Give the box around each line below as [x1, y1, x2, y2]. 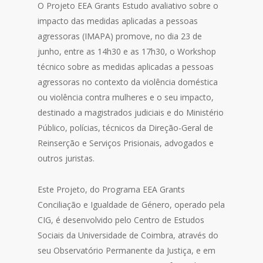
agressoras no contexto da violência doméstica [38, 76, 218, 87]
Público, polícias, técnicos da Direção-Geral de [38, 122, 214, 133]
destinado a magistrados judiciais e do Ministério [38, 107, 224, 118]
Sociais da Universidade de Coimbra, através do [38, 230, 219, 241]
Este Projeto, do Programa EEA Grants [38, 184, 186, 195]
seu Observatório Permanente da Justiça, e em [38, 245, 216, 256]
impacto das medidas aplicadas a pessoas [38, 15, 198, 26]
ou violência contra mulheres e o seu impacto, [38, 92, 214, 103]
